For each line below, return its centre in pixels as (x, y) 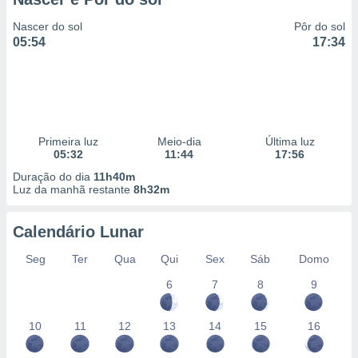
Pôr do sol (320, 26)
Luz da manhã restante (73, 189)
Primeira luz (68, 141)
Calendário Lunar (78, 232)
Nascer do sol (48, 26)
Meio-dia (179, 141)
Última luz (290, 141)
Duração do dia (53, 177)
